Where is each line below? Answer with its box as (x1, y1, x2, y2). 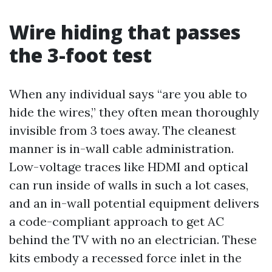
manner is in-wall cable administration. (9, 141, 234, 156)
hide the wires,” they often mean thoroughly (9, 104, 259, 120)
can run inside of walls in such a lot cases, (9, 177, 248, 192)
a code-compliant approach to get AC (9, 214, 224, 229)
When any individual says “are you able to (9, 86, 247, 101)
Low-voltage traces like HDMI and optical (9, 159, 248, 174)
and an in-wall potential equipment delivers (9, 195, 259, 211)
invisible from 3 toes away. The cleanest (9, 123, 236, 138)
